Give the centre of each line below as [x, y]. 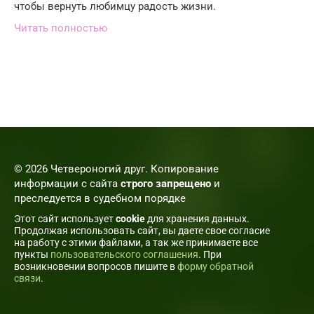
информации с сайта [67, 184]
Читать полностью [61, 28]
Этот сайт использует [65, 219]
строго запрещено [166, 184]
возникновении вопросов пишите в [96, 266]
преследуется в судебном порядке [100, 198]
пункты [32, 254]
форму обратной [216, 266]
